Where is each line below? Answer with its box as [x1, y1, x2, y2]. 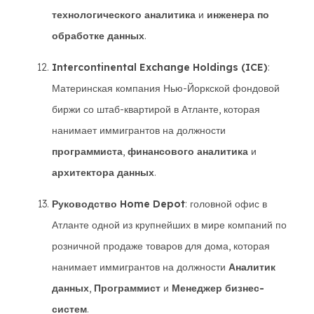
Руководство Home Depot [52, 198, 185, 210]
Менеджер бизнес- [172, 282, 264, 294]
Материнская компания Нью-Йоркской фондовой [52, 82, 280, 95]
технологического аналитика [52, 8, 196, 21]
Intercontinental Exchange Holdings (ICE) [52, 61, 268, 74]
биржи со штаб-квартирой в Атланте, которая [52, 103, 260, 116]
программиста [52, 145, 123, 158]
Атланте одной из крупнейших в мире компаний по [52, 219, 287, 231]
